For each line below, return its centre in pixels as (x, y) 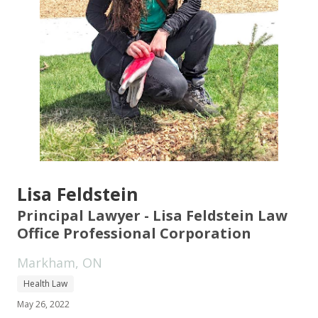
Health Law (45, 283)
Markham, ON (60, 262)
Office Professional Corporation (134, 233)
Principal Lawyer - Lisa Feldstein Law (152, 215)
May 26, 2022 (43, 304)
